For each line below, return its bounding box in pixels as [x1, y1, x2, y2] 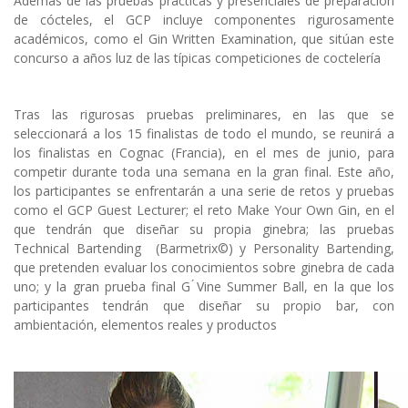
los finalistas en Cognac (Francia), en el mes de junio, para [14, 144, 394, 162]
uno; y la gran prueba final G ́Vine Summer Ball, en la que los [14, 278, 394, 296]
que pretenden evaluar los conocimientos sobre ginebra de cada [14, 259, 394, 277]
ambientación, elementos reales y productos [14, 316, 277, 334]
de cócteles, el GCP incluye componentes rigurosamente [14, 11, 394, 29]
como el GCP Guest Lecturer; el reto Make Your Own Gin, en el [14, 201, 394, 219]
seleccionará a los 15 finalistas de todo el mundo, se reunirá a [14, 125, 394, 143]
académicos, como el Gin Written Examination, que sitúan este [14, 30, 394, 48]
